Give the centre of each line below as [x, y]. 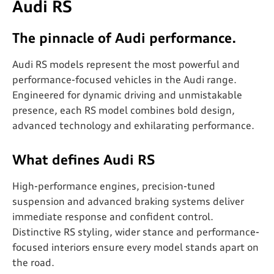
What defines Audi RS [84, 161]
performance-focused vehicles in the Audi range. [124, 80]
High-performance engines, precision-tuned [114, 187]
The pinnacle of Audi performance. [124, 39]
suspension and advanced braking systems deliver [128, 203]
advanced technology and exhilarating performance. [133, 126]
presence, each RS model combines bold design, [124, 111]
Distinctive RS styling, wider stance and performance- [136, 233]
